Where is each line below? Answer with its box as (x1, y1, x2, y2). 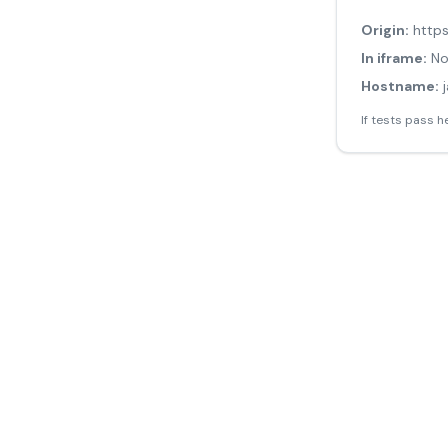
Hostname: (361, 77, 439, 95)
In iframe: (361, 49, 427, 67)
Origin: (361, 21, 409, 39)
